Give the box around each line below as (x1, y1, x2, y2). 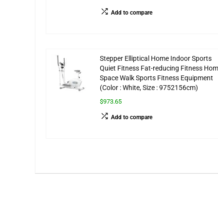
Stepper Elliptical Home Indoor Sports (100, 54, 212, 63)
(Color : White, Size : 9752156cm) (100, 84, 198, 92)
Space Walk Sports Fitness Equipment (100, 74, 213, 83)
